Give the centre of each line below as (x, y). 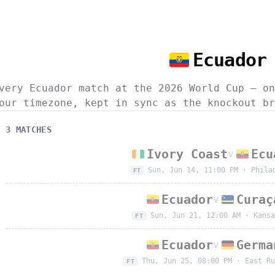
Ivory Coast (187, 154)
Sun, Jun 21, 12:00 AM (195, 215)
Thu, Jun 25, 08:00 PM (187, 261)
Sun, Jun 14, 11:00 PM (193, 170)
